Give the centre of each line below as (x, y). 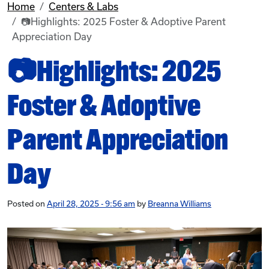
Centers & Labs (83, 7)
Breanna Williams (180, 204)
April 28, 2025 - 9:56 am (91, 204)
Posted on (27, 204)
